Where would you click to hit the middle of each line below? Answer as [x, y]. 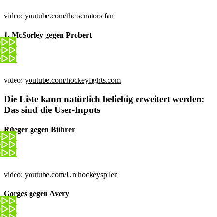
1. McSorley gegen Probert [49, 35]
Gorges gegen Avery [37, 194]
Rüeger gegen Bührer [39, 129]
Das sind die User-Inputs [52, 109]
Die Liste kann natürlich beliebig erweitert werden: [104, 99]
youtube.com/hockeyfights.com [73, 80]
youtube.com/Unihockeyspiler [71, 175]
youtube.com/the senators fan [69, 16]
